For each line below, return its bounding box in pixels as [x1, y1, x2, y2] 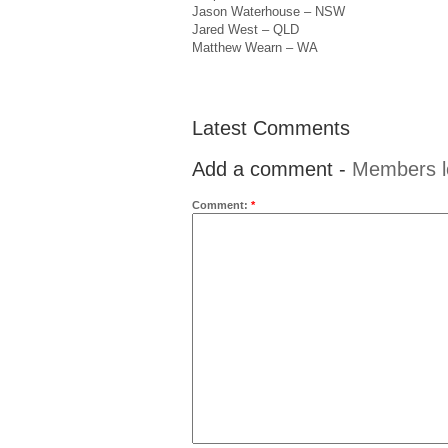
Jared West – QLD [192, 21, 299, 37]
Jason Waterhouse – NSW [192, 3, 345, 19]
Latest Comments [192, 117, 350, 140]
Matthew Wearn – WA [192, 39, 318, 55]
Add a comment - [192, 158, 352, 181]
